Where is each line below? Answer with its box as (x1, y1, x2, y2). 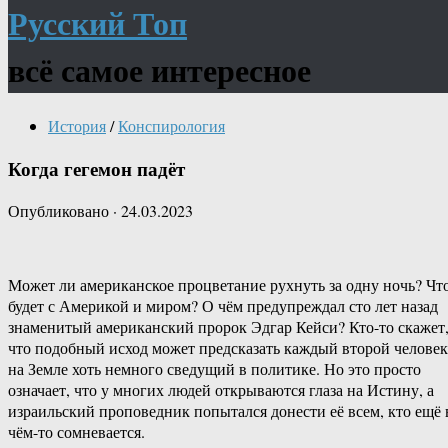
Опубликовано (8, 200, 113, 222)
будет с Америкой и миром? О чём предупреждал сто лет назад (8, 295, 438, 317)
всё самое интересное (8, 46, 311, 94)
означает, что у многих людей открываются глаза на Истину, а (8, 379, 434, 401)
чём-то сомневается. (8, 421, 145, 443)
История (48, 114, 106, 136)
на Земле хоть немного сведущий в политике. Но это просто (8, 358, 421, 380)
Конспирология (118, 114, 225, 136)
